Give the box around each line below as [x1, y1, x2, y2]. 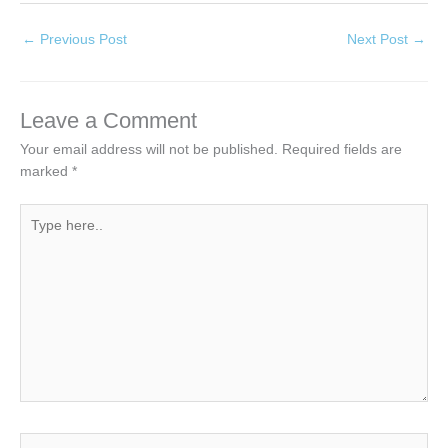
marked [20, 164, 72, 180]
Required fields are [282, 142, 402, 158]
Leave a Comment [20, 108, 197, 134]
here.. [19, 227, 56, 243]
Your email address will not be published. [20, 142, 278, 158]
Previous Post [36, 32, 127, 48]
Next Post [347, 32, 412, 48]
